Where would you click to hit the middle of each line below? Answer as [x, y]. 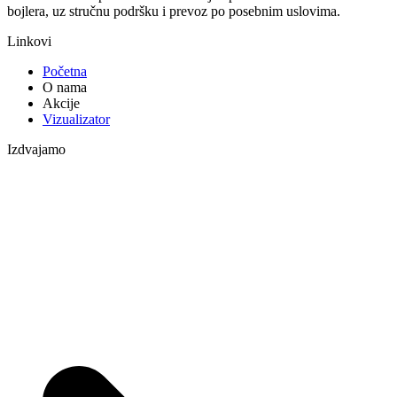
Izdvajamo [36, 150]
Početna [65, 72]
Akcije [61, 104]
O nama [65, 88]
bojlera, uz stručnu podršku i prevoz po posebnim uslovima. [174, 12]
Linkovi [29, 42]
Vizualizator [76, 120]
